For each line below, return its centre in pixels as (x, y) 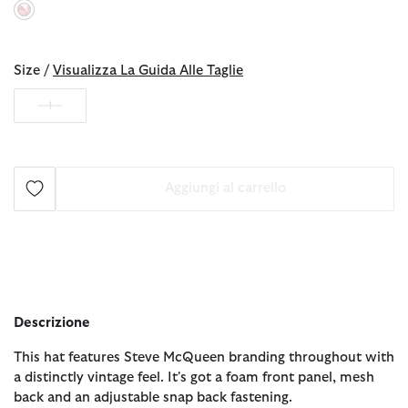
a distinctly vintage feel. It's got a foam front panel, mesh (194, 377)
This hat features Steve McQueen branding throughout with (204, 357)
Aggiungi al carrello (225, 189)
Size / (33, 70)
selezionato (61, 25)
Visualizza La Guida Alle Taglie (148, 70)
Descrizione (52, 322)
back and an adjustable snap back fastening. (153, 397)
